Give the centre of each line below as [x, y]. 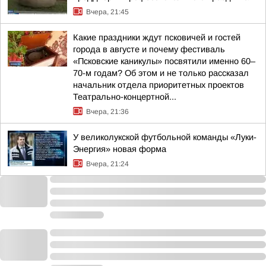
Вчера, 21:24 [107, 164]
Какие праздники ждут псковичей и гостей [157, 37]
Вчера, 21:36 [107, 112]
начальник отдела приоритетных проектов [159, 85]
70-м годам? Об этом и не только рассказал [161, 73]
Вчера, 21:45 [107, 12]
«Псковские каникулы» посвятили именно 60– [164, 61]
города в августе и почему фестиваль [149, 49]
